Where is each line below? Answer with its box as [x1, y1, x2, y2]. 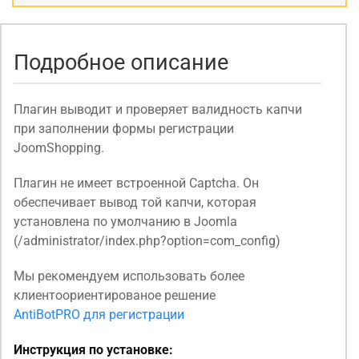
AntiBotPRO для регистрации [14, 307, 184, 323]
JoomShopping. [14, 140, 104, 156]
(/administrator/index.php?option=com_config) [14, 233, 280, 249]
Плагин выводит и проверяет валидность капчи [14, 102, 302, 118]
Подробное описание [14, 49, 228, 75]
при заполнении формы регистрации [14, 121, 234, 137]
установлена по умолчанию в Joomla [14, 214, 237, 230]
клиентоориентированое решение [14, 288, 219, 304]
